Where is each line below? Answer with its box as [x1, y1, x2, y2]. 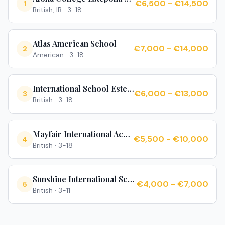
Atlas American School [33, 38, 117, 49]
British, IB [33, 5, 62, 14]
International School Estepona [127, 83, 134, 94]
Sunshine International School [128, 174, 135, 184]
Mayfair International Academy [123, 129, 130, 139]
